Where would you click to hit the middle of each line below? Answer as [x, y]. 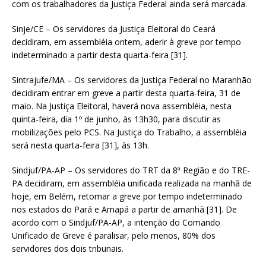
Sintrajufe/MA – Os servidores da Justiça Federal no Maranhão [132, 80]
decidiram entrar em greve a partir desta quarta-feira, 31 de [126, 93]
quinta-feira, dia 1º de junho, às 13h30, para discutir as [116, 119]
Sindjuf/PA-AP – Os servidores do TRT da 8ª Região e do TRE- [131, 170]
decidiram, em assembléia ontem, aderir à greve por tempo [126, 42]
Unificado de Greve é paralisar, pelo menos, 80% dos [114, 235]
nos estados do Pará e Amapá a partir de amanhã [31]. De [124, 209]
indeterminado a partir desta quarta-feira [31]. [100, 55]
